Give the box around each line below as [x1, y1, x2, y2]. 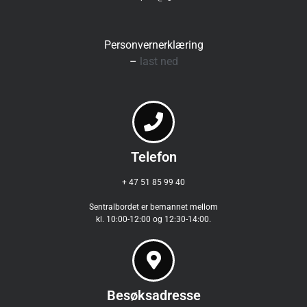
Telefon [130, 149, 177, 166]
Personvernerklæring [103, 38, 204, 51]
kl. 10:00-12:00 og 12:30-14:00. [96, 214, 211, 225]
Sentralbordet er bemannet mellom [89, 202, 218, 212]
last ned [139, 54, 178, 68]
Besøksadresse [106, 287, 201, 304]
